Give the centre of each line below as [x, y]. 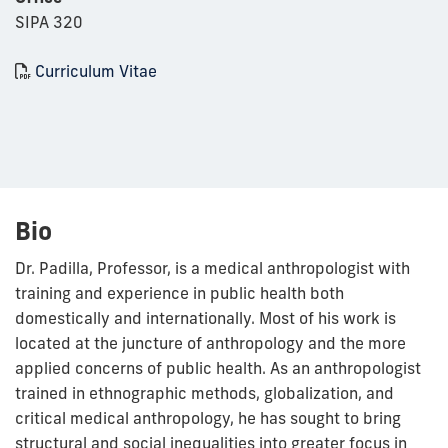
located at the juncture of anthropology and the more [210, 343]
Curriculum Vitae [96, 71]
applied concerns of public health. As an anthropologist [218, 368]
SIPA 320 [49, 22]
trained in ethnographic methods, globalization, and [204, 393]
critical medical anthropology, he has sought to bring [208, 418]
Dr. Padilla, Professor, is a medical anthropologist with [212, 268]
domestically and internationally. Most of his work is [205, 318]
